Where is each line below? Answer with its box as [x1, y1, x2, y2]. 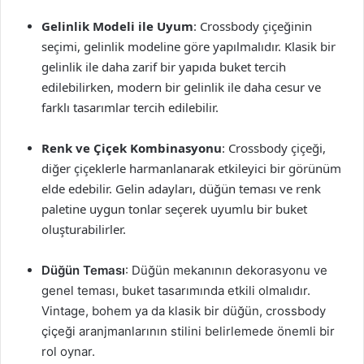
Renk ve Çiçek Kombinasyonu [41, 140, 222, 156]
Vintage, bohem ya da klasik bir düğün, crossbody [41, 303, 326, 318]
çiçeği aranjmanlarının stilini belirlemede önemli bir [41, 323, 335, 339]
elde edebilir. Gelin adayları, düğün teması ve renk [41, 180, 321, 197]
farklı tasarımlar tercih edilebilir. [41, 99, 219, 115]
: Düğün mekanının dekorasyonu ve [125, 262, 327, 278]
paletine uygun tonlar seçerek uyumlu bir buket [41, 201, 307, 217]
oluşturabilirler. [41, 221, 126, 237]
